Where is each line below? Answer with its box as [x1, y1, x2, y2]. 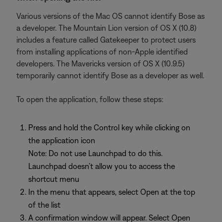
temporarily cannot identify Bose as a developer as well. [16, 71, 204, 80]
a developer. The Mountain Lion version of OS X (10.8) [16, 23, 196, 32]
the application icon [28, 136, 95, 145]
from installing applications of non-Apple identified [16, 47, 188, 56]
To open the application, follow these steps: [16, 95, 163, 104]
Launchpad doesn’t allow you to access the [28, 162, 175, 170]
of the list [28, 200, 60, 209]
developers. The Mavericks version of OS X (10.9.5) [16, 59, 184, 68]
